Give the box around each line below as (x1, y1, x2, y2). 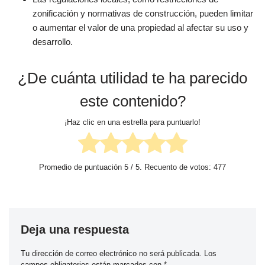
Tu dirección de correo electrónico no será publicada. (21, 249, 202, 258)
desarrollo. (33, 37, 73, 47)
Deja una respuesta (21, 223, 129, 237)
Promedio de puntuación (39, 163, 124, 172)
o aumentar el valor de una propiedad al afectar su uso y (33, 22, 248, 33)
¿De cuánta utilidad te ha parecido (18, 69, 247, 87)
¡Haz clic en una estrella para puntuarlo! (64, 118, 201, 127)
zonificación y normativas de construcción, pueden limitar (33, 8, 253, 18)
